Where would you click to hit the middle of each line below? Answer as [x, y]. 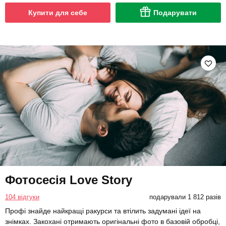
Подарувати [175, 13]
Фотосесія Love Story [69, 180]
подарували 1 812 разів [185, 197]
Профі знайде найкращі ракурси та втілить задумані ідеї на [103, 211]
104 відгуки [22, 197]
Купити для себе [58, 13]
